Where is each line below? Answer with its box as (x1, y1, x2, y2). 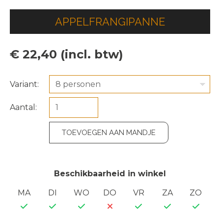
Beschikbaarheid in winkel (54, 169, 166, 179)
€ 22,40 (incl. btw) (10, 47, 123, 62)
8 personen (55, 80, 101, 89)
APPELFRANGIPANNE (55, 15, 165, 28)
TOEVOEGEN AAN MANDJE (62, 128, 156, 137)
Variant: (10, 79, 39, 89)
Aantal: (10, 103, 37, 112)
